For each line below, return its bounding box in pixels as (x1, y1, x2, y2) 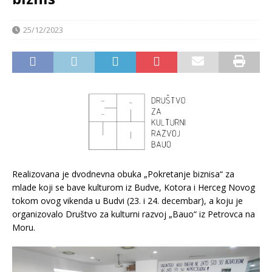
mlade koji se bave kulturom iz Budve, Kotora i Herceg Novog (12, 181, 255, 193)
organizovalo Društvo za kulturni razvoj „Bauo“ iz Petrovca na (12, 208, 255, 220)
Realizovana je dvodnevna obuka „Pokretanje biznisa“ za (12, 168, 234, 180)
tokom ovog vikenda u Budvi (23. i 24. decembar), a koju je (12, 194, 243, 206)
